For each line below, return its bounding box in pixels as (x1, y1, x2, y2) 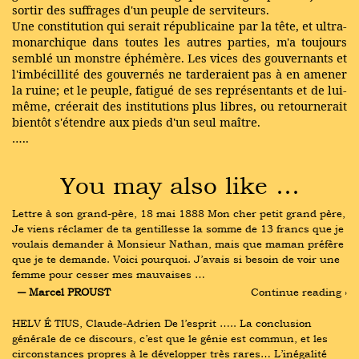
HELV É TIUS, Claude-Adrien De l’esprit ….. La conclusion (12, 316, 312, 331)
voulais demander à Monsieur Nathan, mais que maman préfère (12, 236, 344, 251)
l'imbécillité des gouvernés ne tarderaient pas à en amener (12, 66, 347, 82)
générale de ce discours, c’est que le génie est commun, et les (12, 331, 328, 346)
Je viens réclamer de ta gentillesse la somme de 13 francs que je (12, 221, 344, 236)
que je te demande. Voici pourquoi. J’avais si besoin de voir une (12, 252, 340, 266)
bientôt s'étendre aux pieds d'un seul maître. (12, 114, 260, 130)
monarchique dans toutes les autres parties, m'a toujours (12, 34, 347, 50)
